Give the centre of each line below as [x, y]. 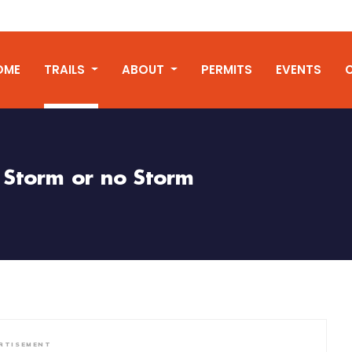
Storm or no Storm [99, 179]
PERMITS [227, 70]
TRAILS [66, 70]
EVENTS [299, 70]
